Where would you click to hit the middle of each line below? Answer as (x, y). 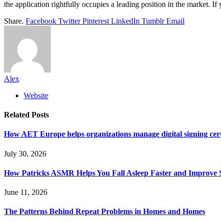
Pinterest (96, 21)
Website (36, 95)
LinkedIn (125, 21)
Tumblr (153, 21)
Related (18, 115)
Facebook (41, 21)
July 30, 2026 (25, 153)
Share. (14, 21)
